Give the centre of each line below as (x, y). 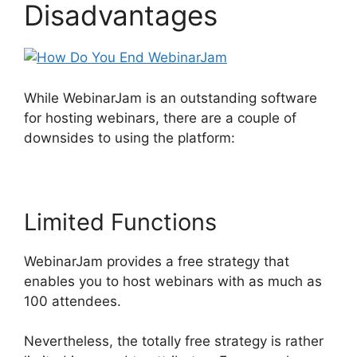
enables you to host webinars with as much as (173, 281)
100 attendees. (73, 301)
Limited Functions (120, 222)
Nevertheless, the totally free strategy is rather (174, 341)
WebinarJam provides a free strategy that (157, 261)
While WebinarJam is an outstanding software (171, 98)
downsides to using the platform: (129, 137)
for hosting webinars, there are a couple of (160, 118)
